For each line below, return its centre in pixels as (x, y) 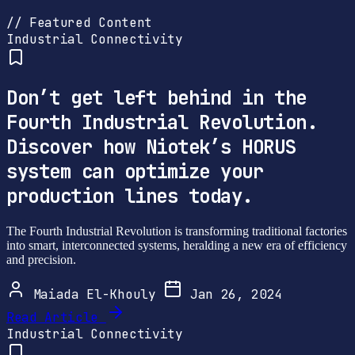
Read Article (53, 318)
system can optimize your (135, 172)
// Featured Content (79, 23)
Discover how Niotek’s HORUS (151, 147)
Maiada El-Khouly (95, 295)
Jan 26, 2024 (233, 295)
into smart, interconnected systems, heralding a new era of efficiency (177, 246)
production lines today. (130, 197)
